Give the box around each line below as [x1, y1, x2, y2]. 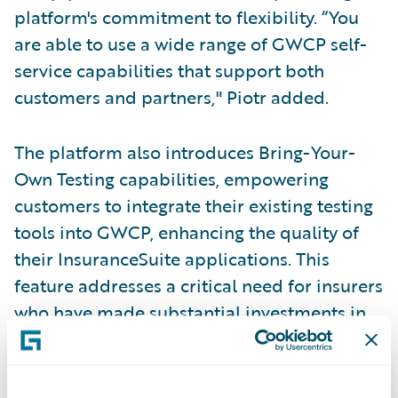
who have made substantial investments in [14, 298, 366, 325]
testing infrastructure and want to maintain [14, 325, 370, 352]
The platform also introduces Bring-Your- [14, 139, 355, 165]
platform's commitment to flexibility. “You [14, 4, 359, 30]
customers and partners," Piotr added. [14, 84, 329, 110]
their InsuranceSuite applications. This [14, 245, 330, 272]
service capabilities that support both [14, 57, 324, 84]
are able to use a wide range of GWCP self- [14, 30, 367, 57]
